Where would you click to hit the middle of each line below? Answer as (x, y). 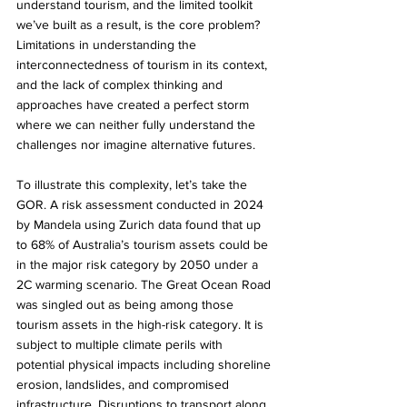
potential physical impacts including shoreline (145, 364)
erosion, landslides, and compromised (124, 384)
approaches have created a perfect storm (134, 104)
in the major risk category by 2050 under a (139, 264)
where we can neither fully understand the (138, 124)
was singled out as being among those (127, 304)
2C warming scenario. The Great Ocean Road (145, 284)
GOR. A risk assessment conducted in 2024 (142, 204)
